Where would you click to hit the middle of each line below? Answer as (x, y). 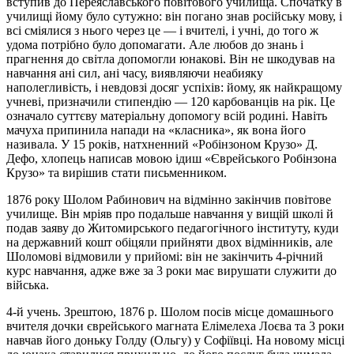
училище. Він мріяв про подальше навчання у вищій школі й (170, 213)
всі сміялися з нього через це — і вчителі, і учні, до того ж (162, 30)
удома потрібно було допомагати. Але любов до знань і (155, 44)
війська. (28, 284)
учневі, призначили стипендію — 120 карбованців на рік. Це (171, 101)
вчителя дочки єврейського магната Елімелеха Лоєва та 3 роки (175, 326)
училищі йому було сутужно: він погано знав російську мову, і (174, 16)
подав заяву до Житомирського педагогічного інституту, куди (173, 228)
